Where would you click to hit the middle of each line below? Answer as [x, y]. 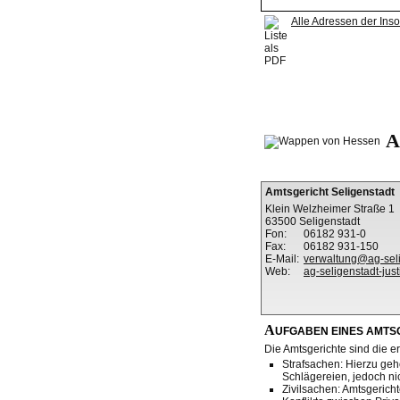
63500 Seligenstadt [312, 222]
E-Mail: [282, 259]
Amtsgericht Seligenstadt [330, 192]
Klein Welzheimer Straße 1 [330, 209]
